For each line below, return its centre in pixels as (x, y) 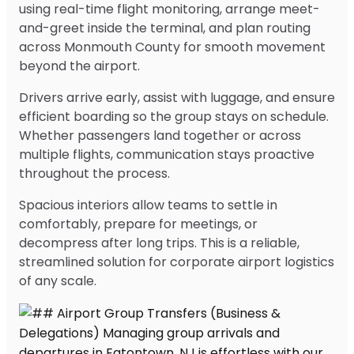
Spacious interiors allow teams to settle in (148, 205)
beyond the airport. (79, 66)
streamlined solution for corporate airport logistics (177, 262)
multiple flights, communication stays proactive (167, 154)
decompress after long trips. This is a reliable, (159, 243)
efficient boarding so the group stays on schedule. (174, 116)
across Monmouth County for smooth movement (172, 47)
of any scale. (58, 281)
